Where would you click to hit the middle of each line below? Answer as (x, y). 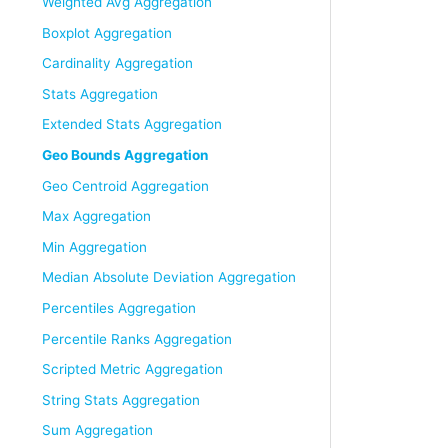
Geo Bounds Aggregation (125, 154)
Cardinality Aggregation (117, 63)
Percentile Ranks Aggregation (137, 338)
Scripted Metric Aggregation (132, 369)
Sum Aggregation (97, 430)
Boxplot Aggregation (107, 32)
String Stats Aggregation (121, 399)
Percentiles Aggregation (119, 307)
